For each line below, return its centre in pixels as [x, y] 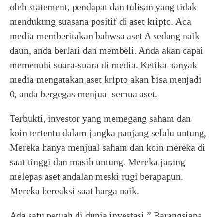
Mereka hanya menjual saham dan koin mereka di [108, 147]
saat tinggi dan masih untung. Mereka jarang [97, 162]
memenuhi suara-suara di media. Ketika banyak [103, 65]
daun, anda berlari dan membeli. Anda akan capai [107, 50]
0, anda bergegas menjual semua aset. [85, 94]
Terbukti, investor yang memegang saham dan [100, 118]
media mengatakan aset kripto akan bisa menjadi [106, 79]
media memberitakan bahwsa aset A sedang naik [105, 36]
